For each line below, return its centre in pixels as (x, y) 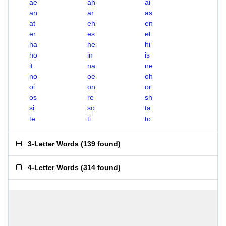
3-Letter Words (53, 144)
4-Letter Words (53, 167)
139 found (101, 144)
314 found (101, 167)
